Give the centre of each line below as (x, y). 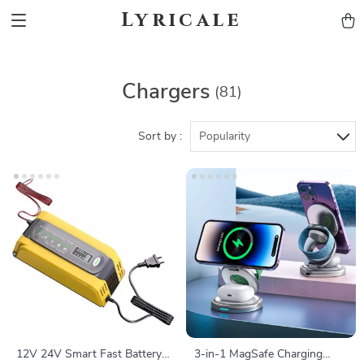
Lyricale (182, 20)
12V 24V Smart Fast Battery (89, 354)
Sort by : (160, 136)
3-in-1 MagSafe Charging (258, 354)
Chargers (166, 92)
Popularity (225, 136)
